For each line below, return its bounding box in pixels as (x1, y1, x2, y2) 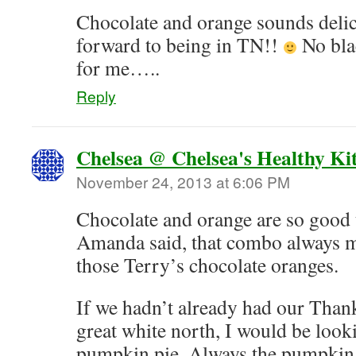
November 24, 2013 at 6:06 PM (76, 171, 290, 192)
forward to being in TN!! (76, 31, 283, 58)
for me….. (76, 54, 160, 81)
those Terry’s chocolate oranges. (76, 251, 339, 278)
